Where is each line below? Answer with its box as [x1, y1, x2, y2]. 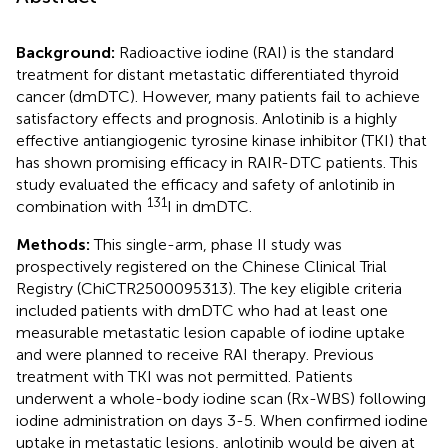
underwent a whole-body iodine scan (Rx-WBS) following [16, 388, 426, 408]
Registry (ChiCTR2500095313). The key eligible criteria [16, 278, 402, 298]
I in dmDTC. [167, 196, 252, 216]
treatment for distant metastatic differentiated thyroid [16, 64, 399, 84]
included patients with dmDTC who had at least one [16, 300, 388, 320]
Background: [16, 42, 119, 62]
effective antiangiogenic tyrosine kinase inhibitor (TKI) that [16, 130, 427, 150]
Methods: [16, 234, 94, 254]
